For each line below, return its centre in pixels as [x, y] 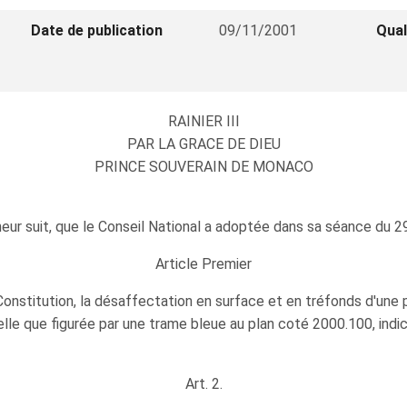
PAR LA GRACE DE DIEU [203, 144]
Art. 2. [203, 384]
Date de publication [97, 30]
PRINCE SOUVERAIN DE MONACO [203, 167]
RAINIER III [203, 121]
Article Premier [203, 264]
